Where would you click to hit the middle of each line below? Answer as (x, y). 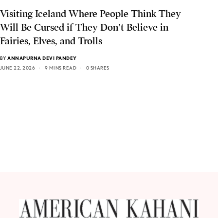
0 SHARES (98, 68)
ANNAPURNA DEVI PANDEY (42, 58)
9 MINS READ (61, 68)
